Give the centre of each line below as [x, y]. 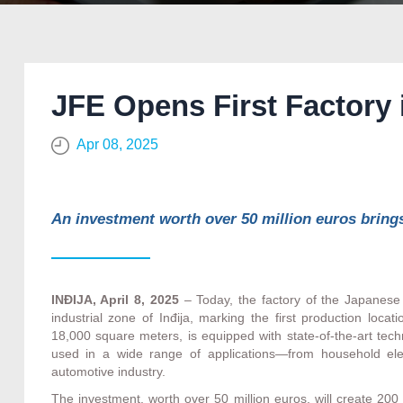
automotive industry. [108, 371]
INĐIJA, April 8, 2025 [115, 299]
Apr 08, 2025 [117, 144]
